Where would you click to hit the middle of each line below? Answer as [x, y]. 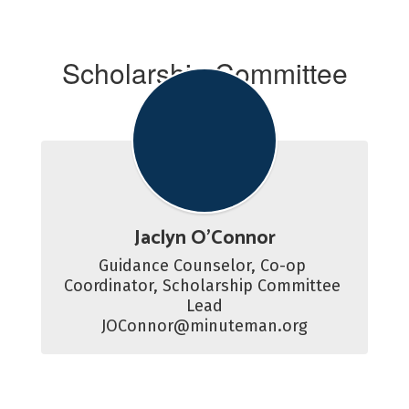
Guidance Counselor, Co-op [202, 266]
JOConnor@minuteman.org [204, 326]
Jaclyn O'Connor [204, 238]
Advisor [204, 105]
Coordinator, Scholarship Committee [202, 286]
